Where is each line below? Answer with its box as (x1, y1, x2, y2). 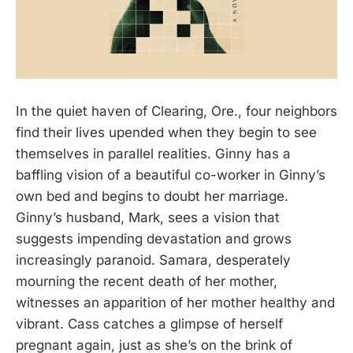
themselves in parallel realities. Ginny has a (16, 145, 291, 162)
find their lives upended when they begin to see (16, 124, 317, 140)
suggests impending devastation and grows (16, 230, 292, 247)
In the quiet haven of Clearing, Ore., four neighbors (16, 102, 337, 119)
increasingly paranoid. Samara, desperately (16, 251, 291, 268)
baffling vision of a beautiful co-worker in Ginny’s (16, 166, 325, 183)
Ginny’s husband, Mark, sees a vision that (16, 209, 280, 225)
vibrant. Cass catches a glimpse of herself (16, 315, 283, 332)
